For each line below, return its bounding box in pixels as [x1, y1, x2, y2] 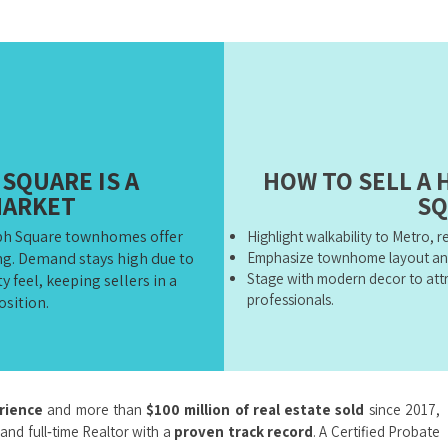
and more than [42, 400, 147, 419]
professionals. [247, 290, 334, 309]
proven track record [174, 422, 313, 441]
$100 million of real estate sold [146, 400, 365, 419]
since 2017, [364, 400, 441, 419]
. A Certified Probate [312, 422, 440, 441]
